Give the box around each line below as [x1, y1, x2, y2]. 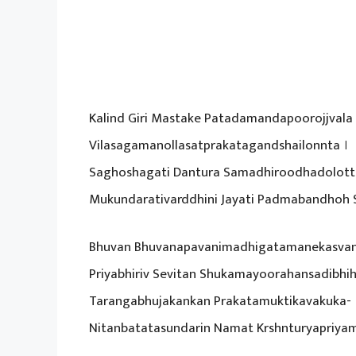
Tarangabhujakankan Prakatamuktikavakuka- [89, 289, 351, 312]
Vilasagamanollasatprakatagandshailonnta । [89, 134, 349, 157]
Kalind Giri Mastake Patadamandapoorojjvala [89, 107, 353, 130]
